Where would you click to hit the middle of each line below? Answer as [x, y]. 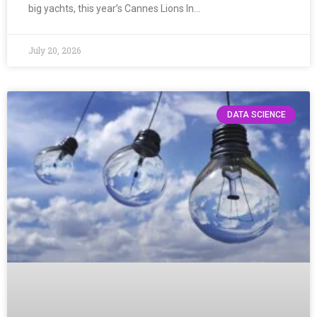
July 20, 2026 [54, 51]
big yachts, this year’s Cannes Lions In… [114, 9]
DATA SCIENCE [256, 115]
